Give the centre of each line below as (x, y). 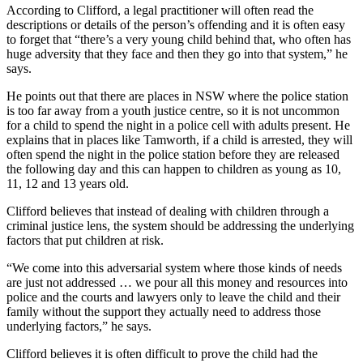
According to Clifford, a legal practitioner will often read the (160, 11)
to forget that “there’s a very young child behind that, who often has (179, 40)
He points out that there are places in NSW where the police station (177, 96)
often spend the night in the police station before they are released (173, 155)
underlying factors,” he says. (79, 327)
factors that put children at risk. (85, 241)
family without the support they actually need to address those (164, 312)
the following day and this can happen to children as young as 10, (174, 169)
